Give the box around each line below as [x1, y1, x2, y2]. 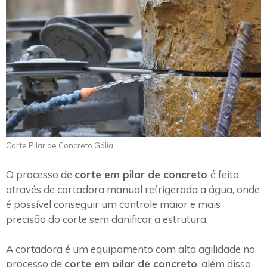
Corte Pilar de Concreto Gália [6, 141, 113, 151]
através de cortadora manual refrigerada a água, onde [6, 182, 260, 195]
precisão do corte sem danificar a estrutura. [6, 212, 210, 225]
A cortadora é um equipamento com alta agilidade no [6, 243, 255, 256]
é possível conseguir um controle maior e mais [6, 197, 221, 210]
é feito [210, 167, 239, 181]
